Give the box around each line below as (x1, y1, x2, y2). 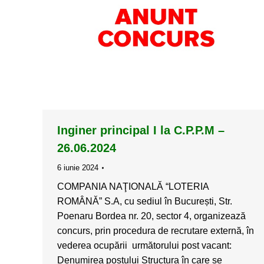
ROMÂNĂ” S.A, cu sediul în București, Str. (57, 196, 232, 206)
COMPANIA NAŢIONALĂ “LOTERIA (57, 181, 209, 192)
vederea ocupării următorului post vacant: (57, 240, 232, 250)
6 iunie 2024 (57, 163, 98, 172)
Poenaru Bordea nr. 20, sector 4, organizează (57, 210, 246, 221)
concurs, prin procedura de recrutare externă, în (57, 225, 254, 236)
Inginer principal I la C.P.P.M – (57, 123, 225, 137)
